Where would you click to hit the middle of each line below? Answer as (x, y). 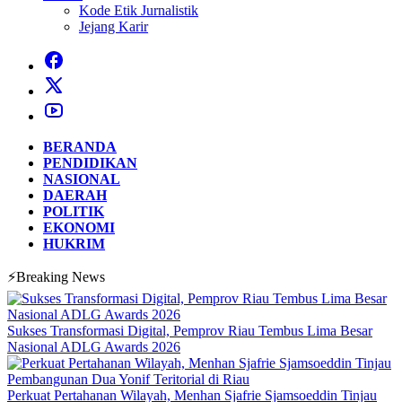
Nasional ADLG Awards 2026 (94, 347)
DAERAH (75, 195)
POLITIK (74, 211)
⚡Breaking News (56, 277)
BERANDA (80, 147)
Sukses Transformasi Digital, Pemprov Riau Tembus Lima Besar (190, 331)
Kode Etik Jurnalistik (139, 10)
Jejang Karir (114, 26)
